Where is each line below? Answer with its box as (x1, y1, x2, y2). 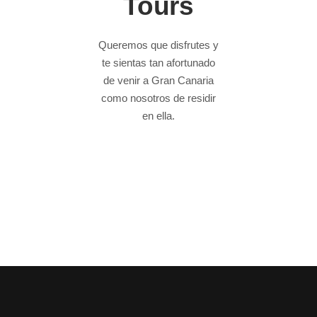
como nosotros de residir (101, 92, 216, 105)
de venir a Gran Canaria (103, 74, 214, 87)
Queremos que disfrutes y (98, 39, 219, 52)
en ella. (142, 110, 175, 122)
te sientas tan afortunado (102, 57, 215, 69)
